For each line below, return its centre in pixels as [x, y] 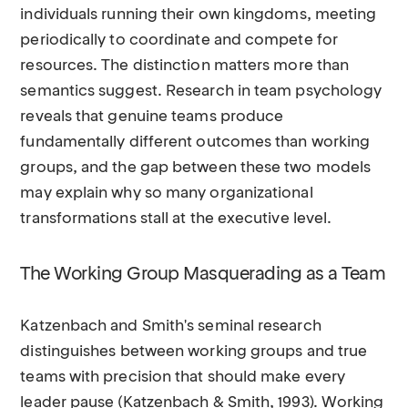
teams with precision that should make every [183, 377]
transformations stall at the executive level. [176, 219]
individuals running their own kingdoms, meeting [199, 15]
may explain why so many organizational [167, 194]
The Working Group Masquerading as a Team [203, 275]
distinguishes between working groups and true [194, 352]
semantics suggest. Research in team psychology [201, 92]
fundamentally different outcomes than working [195, 143]
